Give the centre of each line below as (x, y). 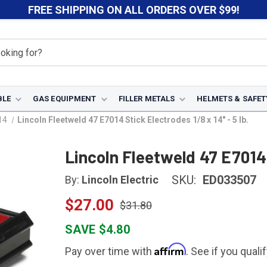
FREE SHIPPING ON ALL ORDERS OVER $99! (133, 10)
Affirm (170, 249)
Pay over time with (110, 251)
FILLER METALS (147, 99)
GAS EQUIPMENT (64, 99)
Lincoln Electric (120, 180)
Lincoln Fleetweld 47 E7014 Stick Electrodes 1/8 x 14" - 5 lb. (133, 120)
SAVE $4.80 (97, 229)
